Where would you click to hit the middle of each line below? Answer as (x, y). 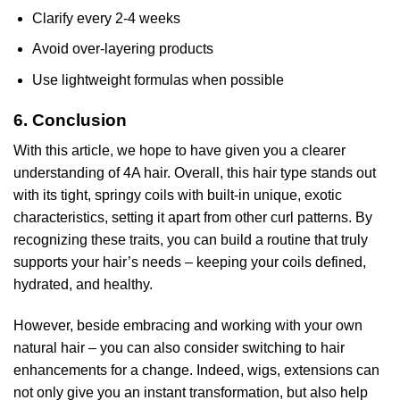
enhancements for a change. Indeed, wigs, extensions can (196, 371)
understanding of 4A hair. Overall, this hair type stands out (195, 173)
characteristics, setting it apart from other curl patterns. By (193, 218)
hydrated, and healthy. (83, 285)
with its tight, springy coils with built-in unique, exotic (178, 196)
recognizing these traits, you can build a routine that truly (191, 240)
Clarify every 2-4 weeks (106, 18)
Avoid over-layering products (122, 49)
